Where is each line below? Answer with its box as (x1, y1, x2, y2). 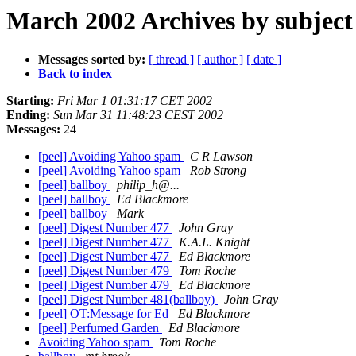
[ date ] (246, 52, 281, 67)
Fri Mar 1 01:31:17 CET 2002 (57, 94, 212, 108)
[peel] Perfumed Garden (38, 321, 162, 335)
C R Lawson (190, 149, 253, 164)
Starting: (6, 94, 54, 108)
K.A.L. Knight (179, 235, 250, 250)
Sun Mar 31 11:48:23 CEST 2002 (53, 108, 223, 122)
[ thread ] (149, 52, 194, 67)
